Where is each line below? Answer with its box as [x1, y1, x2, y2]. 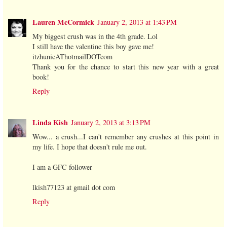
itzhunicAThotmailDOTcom [32, 51, 112, 61]
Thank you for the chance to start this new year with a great [32, 61, 219, 71]
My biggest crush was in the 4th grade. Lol [32, 31, 158, 41]
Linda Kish [32, 117, 68, 128]
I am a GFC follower [32, 162, 92, 172]
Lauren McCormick [32, 16, 94, 27]
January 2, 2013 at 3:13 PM [71, 117, 150, 127]
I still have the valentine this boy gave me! [32, 41, 154, 51]
